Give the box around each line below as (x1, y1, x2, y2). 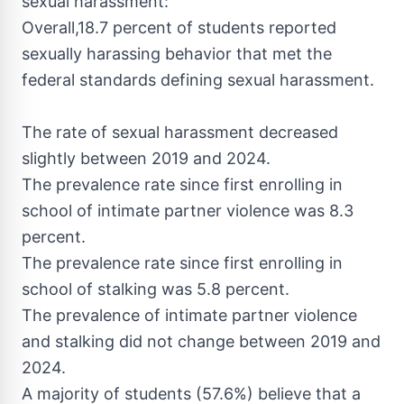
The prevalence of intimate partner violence (22, 306, 357, 325)
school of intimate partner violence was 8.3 (22, 201, 353, 220)
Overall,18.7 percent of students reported (22, 18, 336, 37)
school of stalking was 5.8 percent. (22, 280, 289, 298)
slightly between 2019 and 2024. (22, 149, 271, 168)
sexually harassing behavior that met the (22, 44, 332, 63)
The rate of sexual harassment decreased (22, 123, 338, 142)
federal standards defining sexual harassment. (22, 70, 374, 89)
